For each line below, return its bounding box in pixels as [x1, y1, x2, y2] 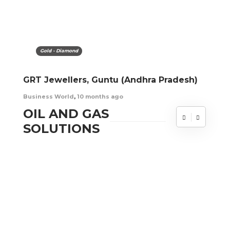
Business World [23, 93, 74, 101]
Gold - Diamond [40, 48, 78, 54]
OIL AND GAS [23, 106, 109, 122]
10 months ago [77, 93, 123, 101]
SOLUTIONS [23, 121, 100, 137]
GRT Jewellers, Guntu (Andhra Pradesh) [23, 75, 198, 85]
